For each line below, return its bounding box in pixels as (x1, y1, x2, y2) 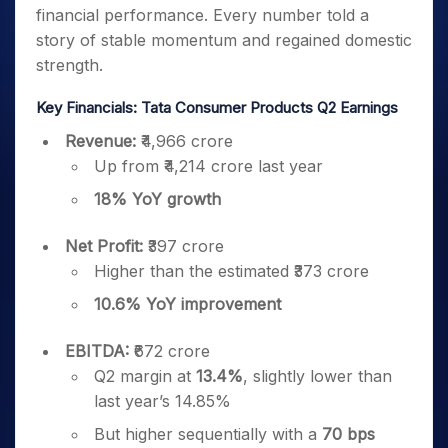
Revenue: (65, 131, 136, 151)
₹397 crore (143, 236, 224, 256)
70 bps (322, 424, 375, 444)
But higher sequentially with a (94, 424, 322, 444)
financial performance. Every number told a (36, 5, 369, 25)
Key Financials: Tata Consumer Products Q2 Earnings (36, 98, 398, 117)
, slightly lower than (243, 366, 392, 386)
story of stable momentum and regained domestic (36, 30, 412, 50)
